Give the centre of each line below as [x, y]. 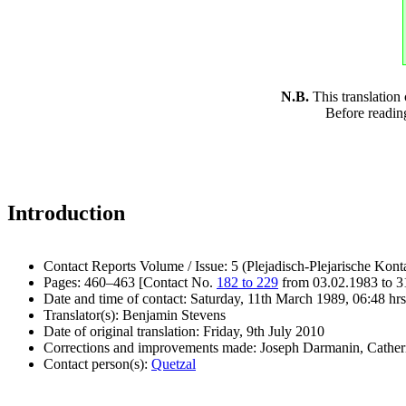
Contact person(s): [97, 363]
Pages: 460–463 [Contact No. [130, 282]
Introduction [66, 213]
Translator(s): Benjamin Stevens [135, 314]
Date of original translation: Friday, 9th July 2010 [184, 331]
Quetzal [174, 363]
